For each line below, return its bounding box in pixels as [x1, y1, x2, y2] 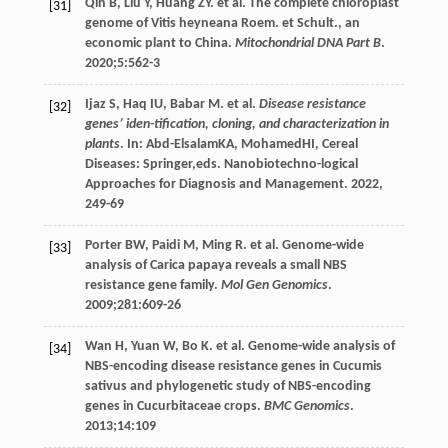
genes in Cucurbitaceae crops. [84, 398, 264, 414]
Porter [84, 237, 122, 253]
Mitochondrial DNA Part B [234, 35, 381, 51]
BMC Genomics [263, 398, 350, 414]
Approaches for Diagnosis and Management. [84, 176, 351, 192]
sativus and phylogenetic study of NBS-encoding [84, 378, 371, 394]
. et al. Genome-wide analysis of [208, 338, 395, 354]
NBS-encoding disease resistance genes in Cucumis [84, 358, 382, 374]
